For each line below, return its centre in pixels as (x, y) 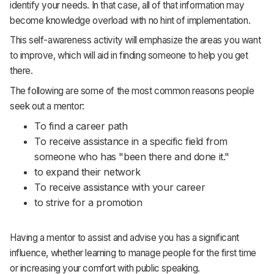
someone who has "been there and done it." (132, 156)
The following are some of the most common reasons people (132, 91)
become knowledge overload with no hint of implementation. (130, 20)
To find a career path (81, 126)
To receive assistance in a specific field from (131, 141)
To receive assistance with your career (120, 187)
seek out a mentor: (47, 106)
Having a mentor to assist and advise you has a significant (124, 237)
